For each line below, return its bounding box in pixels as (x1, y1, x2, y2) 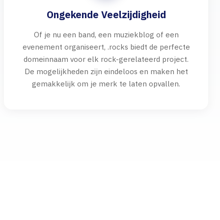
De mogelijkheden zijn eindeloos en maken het (24, 66, 188, 76)
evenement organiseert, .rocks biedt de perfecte (22, 42, 190, 52)
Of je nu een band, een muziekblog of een (33, 29, 179, 39)
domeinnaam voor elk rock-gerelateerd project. (24, 54, 189, 64)
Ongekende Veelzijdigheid (46, 8, 166, 21)
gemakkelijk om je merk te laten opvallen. (32, 79, 180, 88)
